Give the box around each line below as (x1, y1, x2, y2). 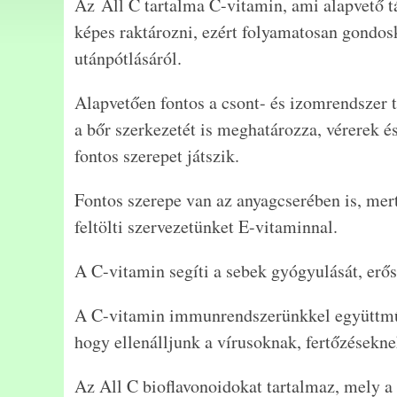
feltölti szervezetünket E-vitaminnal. (74, 214, 338, 238)
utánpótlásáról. (74, 45, 182, 70)
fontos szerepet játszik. (74, 143, 239, 167)
